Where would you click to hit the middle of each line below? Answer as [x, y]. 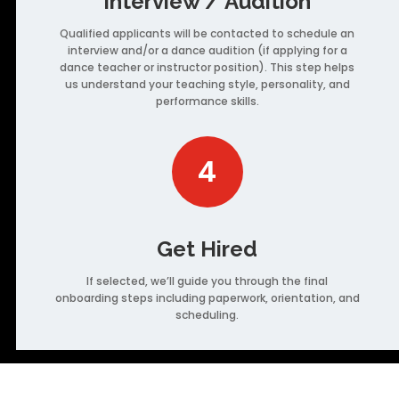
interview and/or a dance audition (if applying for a [207, 50]
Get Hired [208, 248]
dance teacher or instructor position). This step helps [208, 67]
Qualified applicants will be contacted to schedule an [208, 33]
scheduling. [208, 314]
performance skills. [207, 101]
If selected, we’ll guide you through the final [208, 281]
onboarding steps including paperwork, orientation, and [207, 297]
